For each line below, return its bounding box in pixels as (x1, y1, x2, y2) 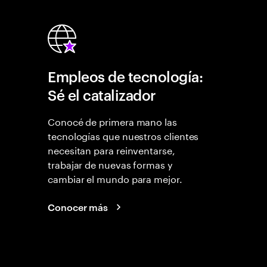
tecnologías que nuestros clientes (48, 128, 199, 142)
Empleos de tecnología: (48, 67, 203, 86)
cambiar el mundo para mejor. (48, 170, 182, 185)
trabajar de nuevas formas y (48, 156, 173, 171)
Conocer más (48, 200, 108, 213)
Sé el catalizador (48, 85, 156, 104)
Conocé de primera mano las (48, 113, 177, 128)
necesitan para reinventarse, (48, 142, 175, 157)
